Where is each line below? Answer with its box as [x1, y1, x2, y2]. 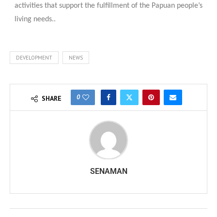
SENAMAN [90, 167, 127, 176]
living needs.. [15, 15, 56, 24]
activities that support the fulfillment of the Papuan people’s [15, 2, 202, 10]
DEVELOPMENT [16, 54, 52, 62]
